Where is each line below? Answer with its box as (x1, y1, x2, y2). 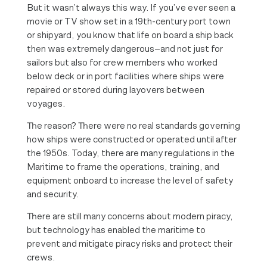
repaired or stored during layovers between (26, 84, 204, 95)
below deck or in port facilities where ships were (26, 70, 224, 81)
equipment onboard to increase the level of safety (26, 175, 233, 185)
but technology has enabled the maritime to (26, 224, 206, 235)
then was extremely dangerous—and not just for (26, 43, 223, 54)
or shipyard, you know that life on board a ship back (26, 29, 234, 40)
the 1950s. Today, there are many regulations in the (26, 147, 235, 158)
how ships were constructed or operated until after (26, 133, 237, 144)
